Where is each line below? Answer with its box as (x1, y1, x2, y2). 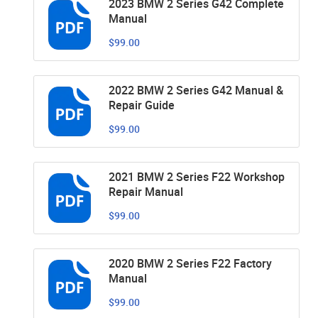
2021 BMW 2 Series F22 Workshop (109, 168, 285, 185)
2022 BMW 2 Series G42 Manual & (109, 82, 283, 98)
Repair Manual (109, 183, 183, 199)
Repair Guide (109, 97, 175, 113)
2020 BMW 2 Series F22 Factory (109, 255, 272, 271)
